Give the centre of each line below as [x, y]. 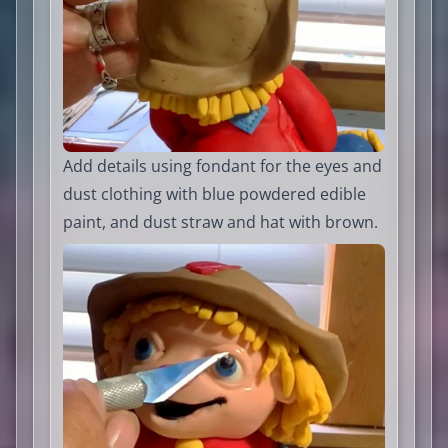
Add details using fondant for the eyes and [222, 166]
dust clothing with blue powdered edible [214, 194]
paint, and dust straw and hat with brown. [220, 222]
